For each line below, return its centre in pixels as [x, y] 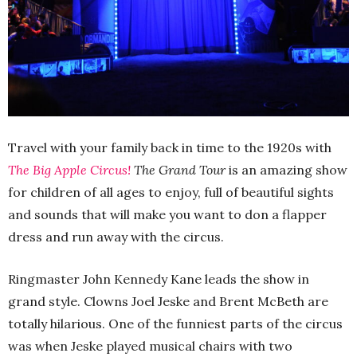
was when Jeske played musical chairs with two [150, 345]
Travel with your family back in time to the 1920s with [170, 147]
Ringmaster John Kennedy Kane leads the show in [159, 279]
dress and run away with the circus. [116, 236]
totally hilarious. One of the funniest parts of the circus [175, 323]
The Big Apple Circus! [69, 169]
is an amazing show [286, 169]
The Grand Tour [178, 169]
